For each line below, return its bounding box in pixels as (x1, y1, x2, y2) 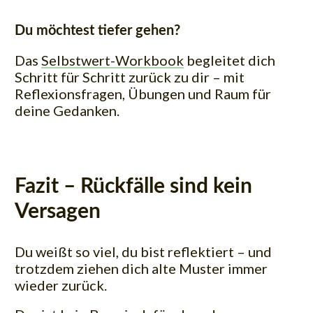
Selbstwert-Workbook (41, 51, 184, 68)
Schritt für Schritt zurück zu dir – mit (15, 68, 245, 85)
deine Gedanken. (15, 101, 119, 119)
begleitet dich (184, 51, 275, 68)
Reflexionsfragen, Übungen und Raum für (15, 85, 271, 102)
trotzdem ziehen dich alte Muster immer (15, 260, 268, 277)
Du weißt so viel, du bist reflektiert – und (15, 243, 272, 261)
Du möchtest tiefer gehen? (15, 23, 180, 38)
